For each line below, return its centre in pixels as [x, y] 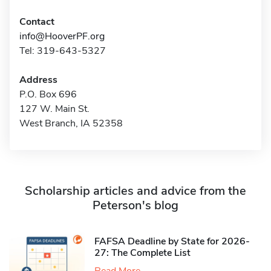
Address [38, 80]
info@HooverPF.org [62, 36]
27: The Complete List [142, 253]
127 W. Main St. [54, 109]
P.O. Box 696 [48, 94]
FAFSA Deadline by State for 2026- [172, 241]
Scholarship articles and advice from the [135, 191]
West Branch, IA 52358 [71, 123]
